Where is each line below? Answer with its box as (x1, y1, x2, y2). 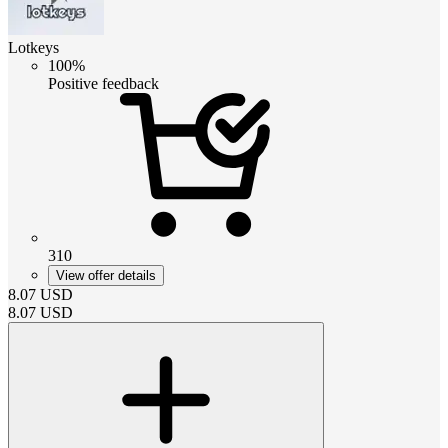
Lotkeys (8, 38, 59, 56)
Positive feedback (48, 74, 159, 92)
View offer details (56, 267, 156, 283)
